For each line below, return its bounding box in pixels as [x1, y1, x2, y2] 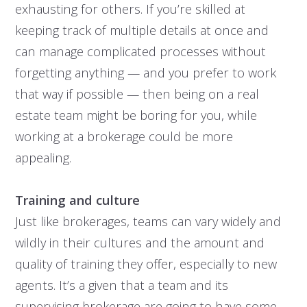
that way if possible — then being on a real [14, 85, 259, 103]
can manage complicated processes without [14, 42, 266, 60]
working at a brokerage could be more [14, 127, 233, 145]
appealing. [14, 149, 71, 167]
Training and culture [14, 191, 140, 209]
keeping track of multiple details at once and [14, 21, 269, 39]
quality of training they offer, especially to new [14, 255, 277, 273]
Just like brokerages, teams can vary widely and [14, 212, 281, 230]
